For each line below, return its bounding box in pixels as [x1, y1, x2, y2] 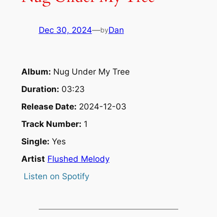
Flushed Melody [47, 154, 109, 164]
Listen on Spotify [23, 171, 89, 181]
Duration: [21, 84, 59, 94]
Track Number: [21, 119, 81, 129]
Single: [21, 136, 49, 146]
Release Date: [21, 101, 77, 111]
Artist [21, 154, 45, 164]
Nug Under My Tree [50, 66, 130, 77]
